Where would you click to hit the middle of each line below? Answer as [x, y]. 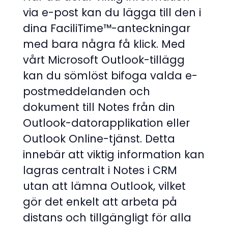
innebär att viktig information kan [114, 155]
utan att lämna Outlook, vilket [104, 186]
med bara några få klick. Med [104, 44]
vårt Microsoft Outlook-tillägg [104, 60]
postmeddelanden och [87, 92]
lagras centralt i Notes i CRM [100, 170]
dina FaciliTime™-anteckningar [107, 28]
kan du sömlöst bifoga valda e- [110, 76]
